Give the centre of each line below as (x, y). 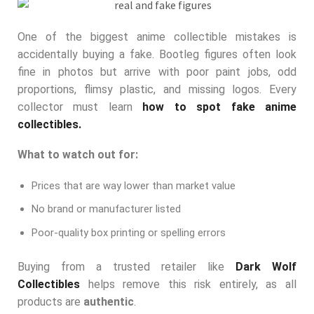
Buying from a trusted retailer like (127, 266)
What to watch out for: (78, 155)
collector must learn (80, 107)
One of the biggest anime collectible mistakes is (157, 36)
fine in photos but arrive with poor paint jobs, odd (157, 71)
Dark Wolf (266, 266)
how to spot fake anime (220, 107)
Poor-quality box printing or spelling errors (129, 232)
